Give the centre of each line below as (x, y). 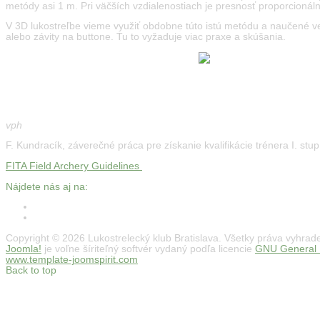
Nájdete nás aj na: (47, 186)
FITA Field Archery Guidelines (74, 166)
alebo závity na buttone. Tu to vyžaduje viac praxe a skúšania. (146, 37)
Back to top (31, 270)
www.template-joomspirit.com (72, 259)
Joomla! (24, 249)
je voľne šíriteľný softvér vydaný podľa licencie (148, 249)
